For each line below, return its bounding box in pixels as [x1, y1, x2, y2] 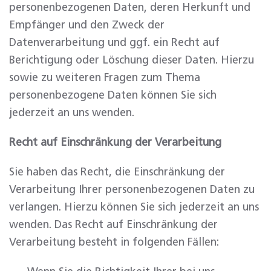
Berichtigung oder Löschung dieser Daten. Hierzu [9, 55, 254, 66]
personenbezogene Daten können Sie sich [9, 90, 217, 101]
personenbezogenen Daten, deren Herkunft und [9, 2, 250, 13]
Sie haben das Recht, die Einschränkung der [9, 167, 225, 178]
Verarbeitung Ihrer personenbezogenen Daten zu [9, 184, 255, 195]
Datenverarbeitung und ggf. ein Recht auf [9, 38, 220, 48]
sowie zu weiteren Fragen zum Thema [9, 73, 200, 83]
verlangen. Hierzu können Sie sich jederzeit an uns [9, 202, 259, 213]
